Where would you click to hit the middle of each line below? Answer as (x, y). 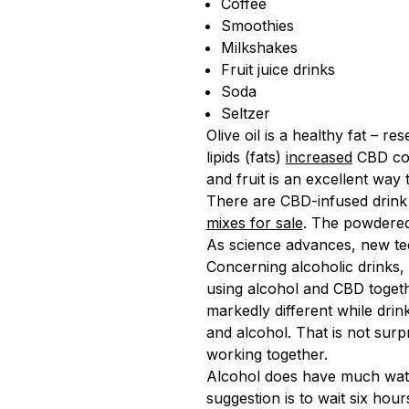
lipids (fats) (246, 157)
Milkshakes (259, 47)
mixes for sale (254, 223)
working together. (267, 354)
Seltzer (245, 113)
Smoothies (257, 26)
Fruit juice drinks (278, 69)
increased (319, 157)
